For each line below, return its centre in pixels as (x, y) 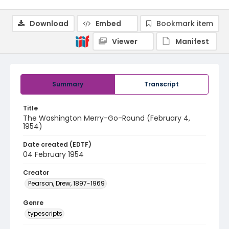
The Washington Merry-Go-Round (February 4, (107, 118)
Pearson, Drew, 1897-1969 (66, 183)
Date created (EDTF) (57, 144)
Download (49, 24)
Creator (36, 173)
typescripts (45, 213)
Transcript (162, 84)
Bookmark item (185, 24)
